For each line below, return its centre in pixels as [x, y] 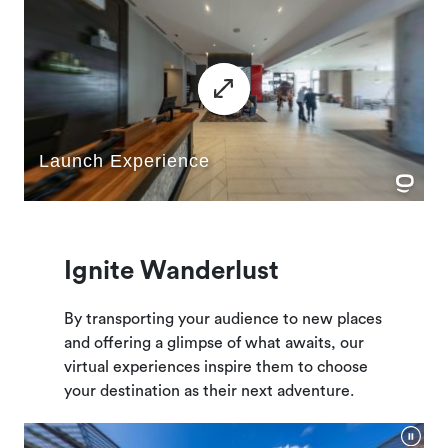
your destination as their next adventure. [209, 391]
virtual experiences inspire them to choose [216, 367]
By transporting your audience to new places [223, 319]
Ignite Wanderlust [171, 271]
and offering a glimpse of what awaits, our [214, 343]
